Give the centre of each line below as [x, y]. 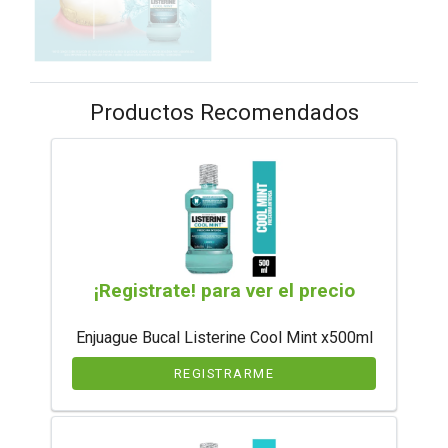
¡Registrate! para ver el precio [224, 290]
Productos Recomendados [224, 112]
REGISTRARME [224, 373]
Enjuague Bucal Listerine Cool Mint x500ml [224, 337]
